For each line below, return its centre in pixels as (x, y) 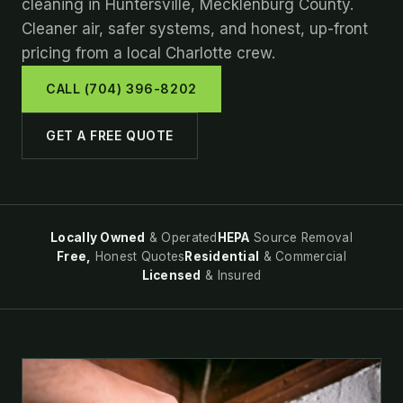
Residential (222, 256)
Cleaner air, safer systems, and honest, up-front (195, 29)
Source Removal (301, 237)
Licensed (171, 275)
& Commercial (303, 256)
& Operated (181, 237)
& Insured (231, 275)
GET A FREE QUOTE (110, 135)
